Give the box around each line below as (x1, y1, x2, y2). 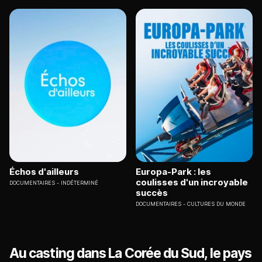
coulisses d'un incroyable (136, 177, 248, 188)
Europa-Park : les (136, 166, 211, 178)
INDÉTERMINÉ (61, 180, 98, 187)
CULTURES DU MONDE (187, 201, 246, 208)
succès (136, 187, 168, 199)
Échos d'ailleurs (9, 166, 79, 178)
